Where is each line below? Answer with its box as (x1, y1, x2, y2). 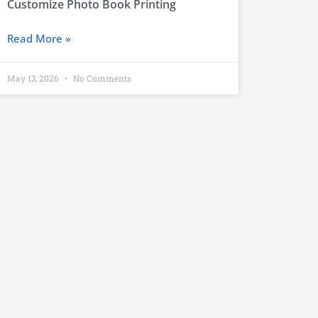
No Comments (70, 72, 131, 84)
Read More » (6, 31, 71, 45)
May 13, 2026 (6, 72, 61, 84)
